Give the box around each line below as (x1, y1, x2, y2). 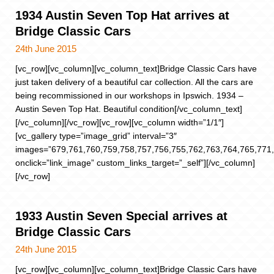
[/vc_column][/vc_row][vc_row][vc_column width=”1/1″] (15, 117, 224, 127)
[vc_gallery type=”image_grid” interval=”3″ (15, 130, 177, 141)
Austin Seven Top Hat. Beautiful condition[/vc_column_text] (15, 103, 242, 114)
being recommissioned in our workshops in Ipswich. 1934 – (15, 90, 243, 100)
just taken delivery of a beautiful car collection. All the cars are (15, 76, 253, 87)
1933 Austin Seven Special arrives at (15, 209, 228, 223)
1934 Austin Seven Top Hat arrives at (15, 8, 229, 22)
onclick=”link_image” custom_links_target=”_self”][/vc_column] (15, 157, 255, 168)
